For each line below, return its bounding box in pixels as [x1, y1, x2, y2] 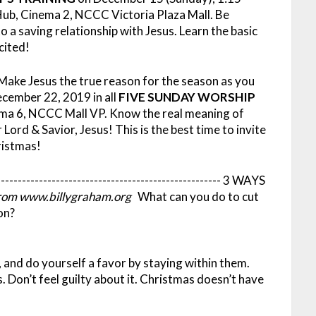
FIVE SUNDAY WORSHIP [119, 90, 256, 105]
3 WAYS [223, 172, 266, 188]
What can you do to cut [138, 188, 260, 204]
